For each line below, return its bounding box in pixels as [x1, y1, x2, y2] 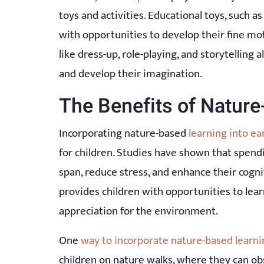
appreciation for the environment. [58, 201, 218, 220]
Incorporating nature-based [58, 123, 189, 143]
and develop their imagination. [58, 64, 202, 84]
